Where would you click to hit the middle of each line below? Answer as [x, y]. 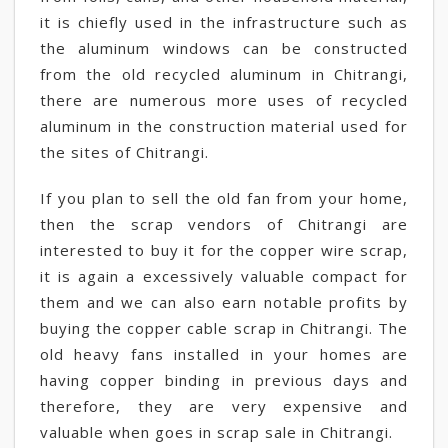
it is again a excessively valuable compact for [224, 276]
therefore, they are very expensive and [224, 406]
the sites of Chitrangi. [124, 152]
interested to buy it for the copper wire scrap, [224, 250]
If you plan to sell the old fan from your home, [224, 198]
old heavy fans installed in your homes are [224, 354]
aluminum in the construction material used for [224, 126]
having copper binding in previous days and [224, 380]
